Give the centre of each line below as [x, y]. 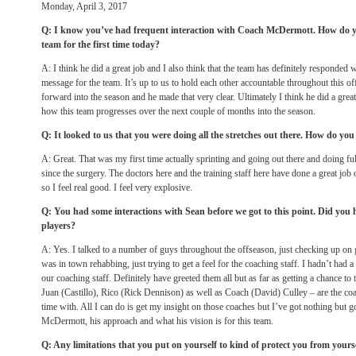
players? [58, 226]
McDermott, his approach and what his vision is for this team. [157, 321]
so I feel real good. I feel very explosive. [117, 188]
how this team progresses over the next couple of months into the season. [178, 111]
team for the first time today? [101, 44]
